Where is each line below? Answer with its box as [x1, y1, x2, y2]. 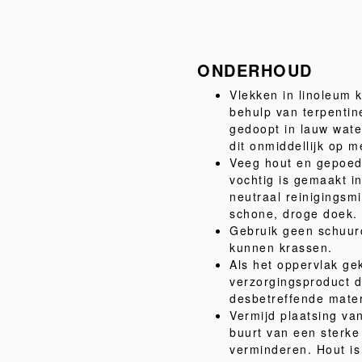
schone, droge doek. [229, 205, 358, 221]
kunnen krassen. [229, 239, 333, 255]
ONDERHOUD [197, 58, 313, 82]
